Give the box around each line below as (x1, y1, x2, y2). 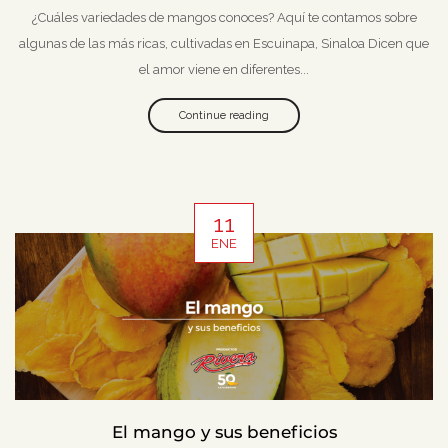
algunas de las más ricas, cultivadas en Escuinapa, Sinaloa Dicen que (19, 36, 429, 52)
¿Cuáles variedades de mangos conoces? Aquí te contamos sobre (31, 10, 417, 26)
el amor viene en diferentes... (139, 62, 309, 78)
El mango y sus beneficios (111, 421, 337, 442)
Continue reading (179, 108, 269, 122)
